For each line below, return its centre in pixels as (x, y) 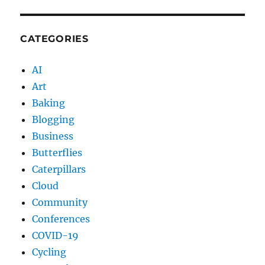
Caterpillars (59, 169)
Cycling (49, 252)
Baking (49, 103)
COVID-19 (56, 235)
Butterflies (57, 152)
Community (60, 202)
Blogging (54, 119)
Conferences (61, 219)
